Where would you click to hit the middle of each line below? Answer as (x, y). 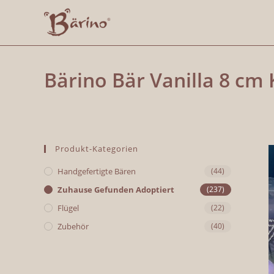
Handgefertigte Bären (97, 171)
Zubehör (73, 226)
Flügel (68, 208)
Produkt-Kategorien (97, 149)
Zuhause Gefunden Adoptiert (116, 190)
